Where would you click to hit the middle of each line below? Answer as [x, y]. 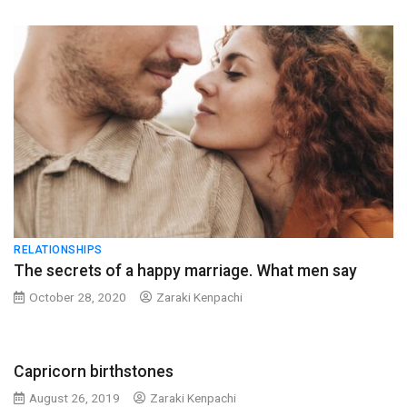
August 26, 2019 [74, 398]
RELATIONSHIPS [58, 250]
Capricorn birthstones [94, 372]
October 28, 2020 [78, 297]
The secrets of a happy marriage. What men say [185, 271]
